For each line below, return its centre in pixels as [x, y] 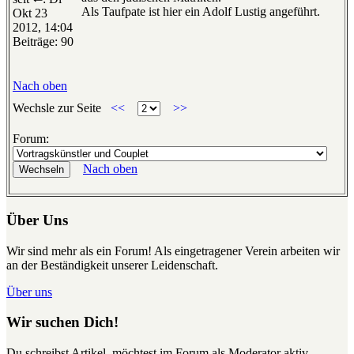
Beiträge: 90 [43, 42]
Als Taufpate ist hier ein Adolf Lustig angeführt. [201, 12]
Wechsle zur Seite [58, 108]
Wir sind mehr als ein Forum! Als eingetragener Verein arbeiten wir [173, 250]
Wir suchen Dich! [62, 322]
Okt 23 [30, 13]
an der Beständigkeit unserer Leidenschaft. [112, 265]
